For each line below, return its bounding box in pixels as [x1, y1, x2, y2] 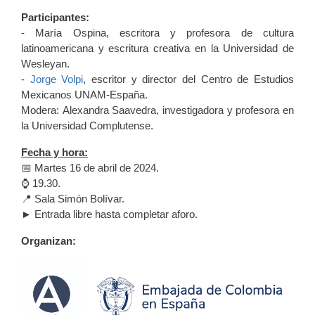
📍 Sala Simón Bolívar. [21, 193, 124, 205]
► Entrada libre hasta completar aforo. [21, 208, 198, 221]
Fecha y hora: [21, 146, 88, 159]
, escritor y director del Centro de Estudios [83, 73, 295, 86]
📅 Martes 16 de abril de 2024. [21, 162, 159, 174]
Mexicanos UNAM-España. [21, 89, 148, 101]
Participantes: [21, 11, 89, 24]
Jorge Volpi [30, 73, 84, 86]
